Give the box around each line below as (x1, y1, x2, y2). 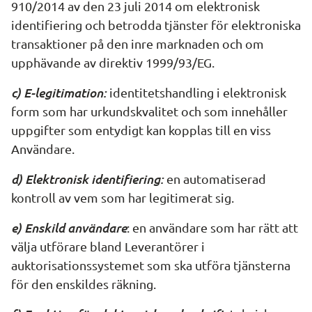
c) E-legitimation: (11, 84, 109, 100)
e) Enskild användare (11, 219, 127, 235)
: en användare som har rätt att (127, 220, 298, 235)
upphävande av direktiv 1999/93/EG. (11, 55, 214, 70)
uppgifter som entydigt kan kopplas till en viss (11, 123, 271, 137)
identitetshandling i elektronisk (109, 85, 286, 100)
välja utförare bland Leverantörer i (11, 239, 205, 253)
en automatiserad (164, 171, 266, 186)
